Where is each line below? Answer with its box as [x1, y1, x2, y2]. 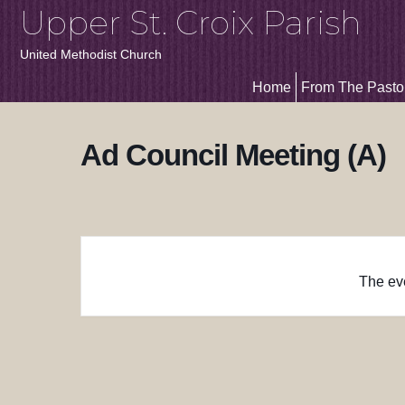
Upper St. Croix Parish [20, 3, 362, 42]
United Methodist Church [20, 47, 162, 61]
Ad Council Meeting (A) [80, 138, 386, 172]
